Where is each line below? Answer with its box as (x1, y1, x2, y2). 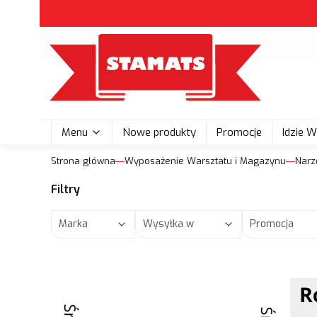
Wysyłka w (143, 217, 195, 231)
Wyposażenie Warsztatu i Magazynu (125, 155, 286, 167)
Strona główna (51, 155, 115, 167)
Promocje (217, 125, 262, 139)
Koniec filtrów (50, 248, 114, 261)
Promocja (249, 217, 294, 231)
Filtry (51, 182, 80, 197)
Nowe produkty (122, 125, 196, 139)
